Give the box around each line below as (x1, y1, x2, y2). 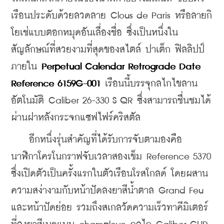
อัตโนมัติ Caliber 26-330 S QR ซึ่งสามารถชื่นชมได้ (11, 95, 211, 105)
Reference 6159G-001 (11, 78, 100, 88)
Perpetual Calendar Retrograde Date (41, 61, 200, 71)
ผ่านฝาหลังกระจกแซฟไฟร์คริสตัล (11, 112, 140, 122)
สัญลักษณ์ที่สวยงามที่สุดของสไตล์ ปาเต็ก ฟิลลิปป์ (11, 44, 204, 54)
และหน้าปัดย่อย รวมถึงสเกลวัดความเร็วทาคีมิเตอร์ (11, 202, 208, 212)
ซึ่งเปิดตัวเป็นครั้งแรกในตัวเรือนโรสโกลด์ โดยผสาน (11, 168, 208, 178)
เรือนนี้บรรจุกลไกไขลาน (100, 78, 197, 88)
